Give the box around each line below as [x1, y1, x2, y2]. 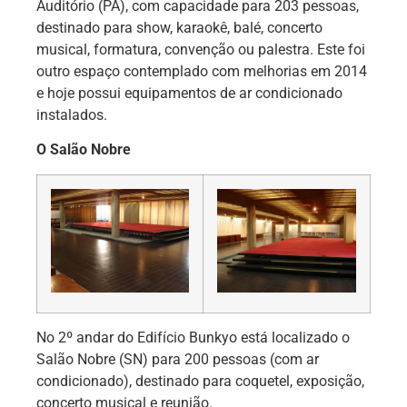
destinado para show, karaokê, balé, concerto [36, 18, 323, 36]
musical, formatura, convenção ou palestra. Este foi [36, 40, 365, 58]
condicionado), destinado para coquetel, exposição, [36, 372, 364, 390]
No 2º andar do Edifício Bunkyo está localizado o [36, 328, 350, 346]
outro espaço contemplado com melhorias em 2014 [36, 62, 367, 80]
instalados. [36, 105, 107, 124]
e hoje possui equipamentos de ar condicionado [36, 84, 342, 102]
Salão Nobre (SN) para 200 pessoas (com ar [36, 350, 319, 368]
